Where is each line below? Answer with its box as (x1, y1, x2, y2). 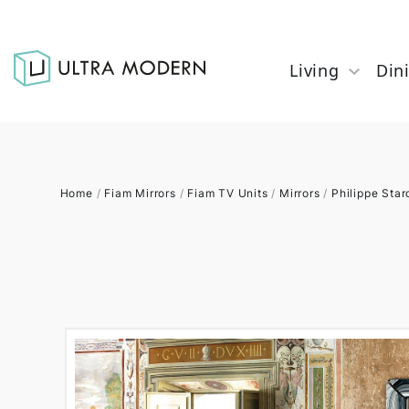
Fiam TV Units (187, 186, 268, 200)
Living (289, 59, 340, 81)
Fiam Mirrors (104, 186, 176, 200)
